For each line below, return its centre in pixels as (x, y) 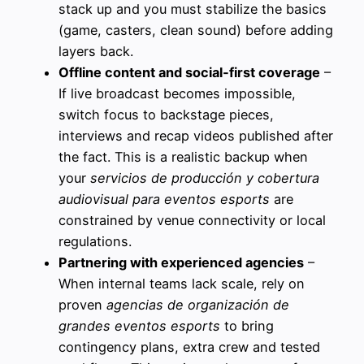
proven (82, 304)
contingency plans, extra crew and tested (189, 347)
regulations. (95, 241)
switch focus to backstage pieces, (166, 114)
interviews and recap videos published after (196, 135)
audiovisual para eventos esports (164, 199)
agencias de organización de (198, 304)
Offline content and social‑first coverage (189, 72)
